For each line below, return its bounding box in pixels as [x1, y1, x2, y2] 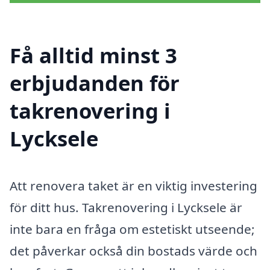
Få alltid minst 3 [10, 41, 177, 70]
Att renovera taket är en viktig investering [10, 177, 257, 195]
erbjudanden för [10, 69, 180, 98]
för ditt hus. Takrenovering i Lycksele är [10, 199, 242, 216]
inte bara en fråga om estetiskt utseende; [10, 221, 255, 238]
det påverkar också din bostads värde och [10, 242, 257, 260]
